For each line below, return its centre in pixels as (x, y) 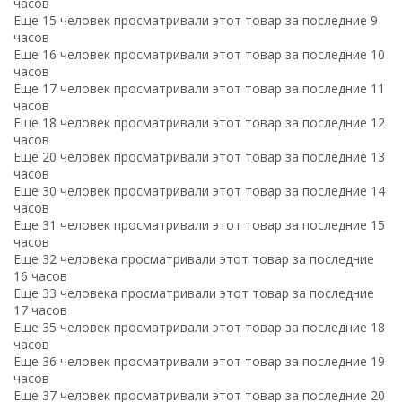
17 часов (40, 310)
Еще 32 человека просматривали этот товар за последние (194, 258)
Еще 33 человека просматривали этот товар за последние (194, 293)
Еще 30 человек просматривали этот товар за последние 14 (199, 190)
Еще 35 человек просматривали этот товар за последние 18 (199, 327)
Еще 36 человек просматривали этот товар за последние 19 (199, 361)
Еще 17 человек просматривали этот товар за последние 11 (199, 88)
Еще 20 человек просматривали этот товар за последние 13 (199, 156)
